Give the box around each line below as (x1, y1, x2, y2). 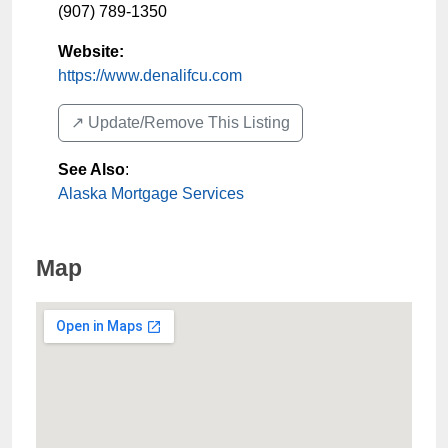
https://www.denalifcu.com (58, 67, 242, 84)
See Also (58, 161, 125, 178)
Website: (58, 43, 124, 60)
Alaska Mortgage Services (58, 185, 244, 202)
